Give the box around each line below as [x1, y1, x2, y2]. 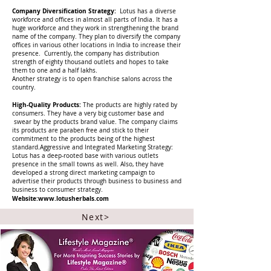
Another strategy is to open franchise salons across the [12, 75, 172, 83]
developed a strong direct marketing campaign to [12, 169, 155, 177]
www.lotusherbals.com [38, 194, 109, 203]
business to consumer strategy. [12, 186, 105, 194]
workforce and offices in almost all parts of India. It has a [12, 16, 178, 24]
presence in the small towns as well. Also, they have [12, 160, 164, 168]
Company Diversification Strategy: [12, 7, 120, 15]
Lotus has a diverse [120, 7, 176, 15]
